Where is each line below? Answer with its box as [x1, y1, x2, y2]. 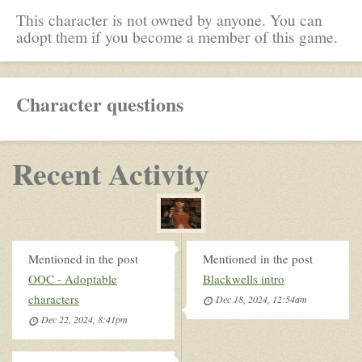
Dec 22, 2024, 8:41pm [41, 312, 128, 326]
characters [28, 290, 79, 307]
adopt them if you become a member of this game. [16, 25, 338, 47]
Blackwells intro [203, 270, 284, 287]
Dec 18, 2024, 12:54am [216, 292, 307, 305]
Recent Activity [12, 150, 209, 196]
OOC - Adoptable [28, 270, 117, 287]
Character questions [16, 89, 183, 118]
